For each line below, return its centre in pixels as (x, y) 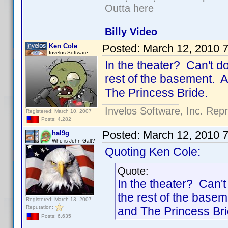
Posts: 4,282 (55, 119)
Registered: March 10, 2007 (59, 111)
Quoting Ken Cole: (153, 152)
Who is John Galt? (74, 141)
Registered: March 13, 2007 (59, 199)
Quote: (133, 171)
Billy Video (131, 32)
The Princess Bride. (156, 93)
